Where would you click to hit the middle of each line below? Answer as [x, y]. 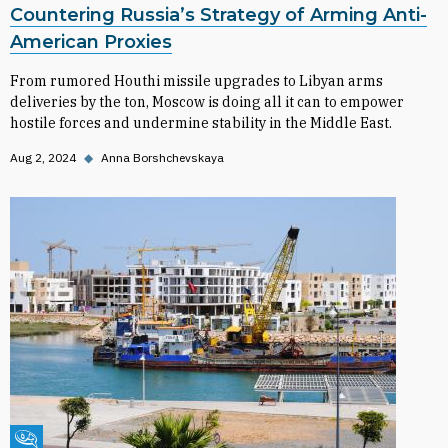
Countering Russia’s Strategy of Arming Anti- [218, 15]
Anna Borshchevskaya [162, 157]
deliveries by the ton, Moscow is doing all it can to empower [207, 102]
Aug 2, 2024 [43, 157]
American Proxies [91, 42]
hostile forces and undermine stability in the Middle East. [201, 123]
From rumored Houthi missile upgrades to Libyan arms [196, 81]
